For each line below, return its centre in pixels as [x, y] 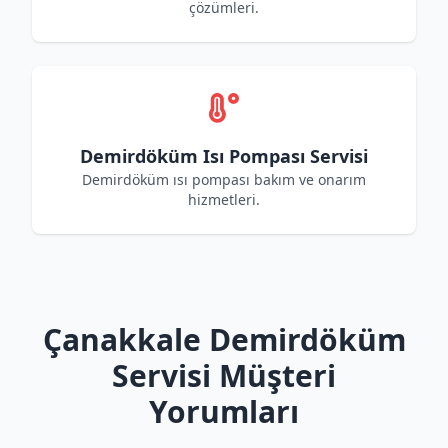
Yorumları [224, 411]
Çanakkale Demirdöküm [224, 339]
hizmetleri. [224, 199]
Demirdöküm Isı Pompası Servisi [224, 156]
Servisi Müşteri [224, 375]
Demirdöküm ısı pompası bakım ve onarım [224, 179]
